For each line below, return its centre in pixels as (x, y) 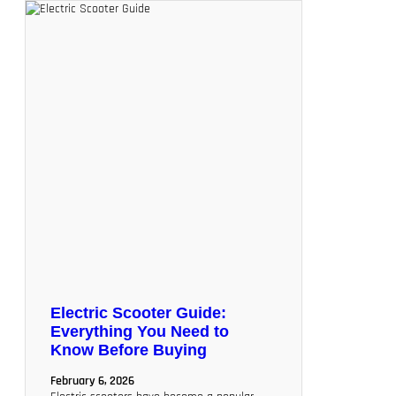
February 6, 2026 (92, 381)
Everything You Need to (140, 331)
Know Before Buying (129, 350)
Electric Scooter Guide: (138, 313)
